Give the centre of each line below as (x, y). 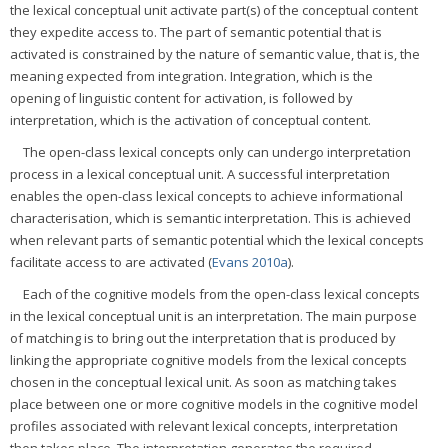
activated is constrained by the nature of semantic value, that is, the (215, 54)
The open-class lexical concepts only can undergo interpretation (217, 152)
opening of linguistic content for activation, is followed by (181, 98)
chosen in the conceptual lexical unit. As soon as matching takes (203, 382)
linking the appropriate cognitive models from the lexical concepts (208, 360)
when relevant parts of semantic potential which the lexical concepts (217, 240)
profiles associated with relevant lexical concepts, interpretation (204, 426)
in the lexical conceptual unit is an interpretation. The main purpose (213, 316)
